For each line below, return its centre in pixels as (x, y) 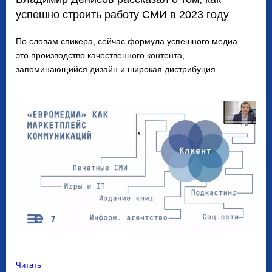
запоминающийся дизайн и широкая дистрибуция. (117, 70)
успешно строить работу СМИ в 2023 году (122, 15)
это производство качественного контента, (100, 56)
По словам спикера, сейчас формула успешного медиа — (132, 42)
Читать (29, 265)
